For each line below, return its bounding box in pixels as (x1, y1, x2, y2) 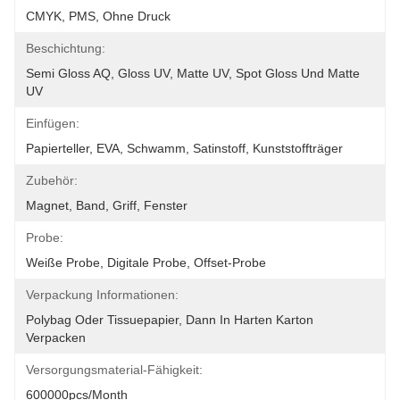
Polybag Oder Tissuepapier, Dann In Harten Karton (26, 312, 313, 327)
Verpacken (26, 330, 86, 345)
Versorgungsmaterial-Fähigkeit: (26, 362, 203, 377)
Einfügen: (26, 116, 79, 130)
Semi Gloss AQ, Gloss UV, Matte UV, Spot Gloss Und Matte (26, 66, 360, 80)
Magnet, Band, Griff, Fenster (26, 198, 187, 212)
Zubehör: (26, 173, 78, 187)
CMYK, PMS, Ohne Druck (26, 9, 171, 23)
